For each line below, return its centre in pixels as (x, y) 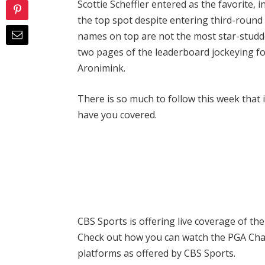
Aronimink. (102, 68)
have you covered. (117, 115)
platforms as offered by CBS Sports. (157, 253)
